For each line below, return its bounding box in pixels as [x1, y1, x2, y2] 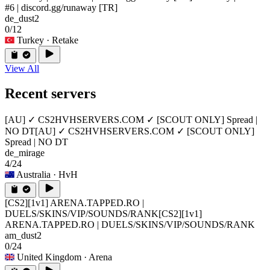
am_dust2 [5, 230, 42, 241]
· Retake [46, 34, 78, 45]
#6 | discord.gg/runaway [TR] [5, 2, 118, 13]
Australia [16, 169, 51, 180]
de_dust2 [5, 13, 39, 24]
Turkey [17, 34, 44, 45]
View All [5, 63, 39, 74]
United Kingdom [17, 252, 81, 263]
